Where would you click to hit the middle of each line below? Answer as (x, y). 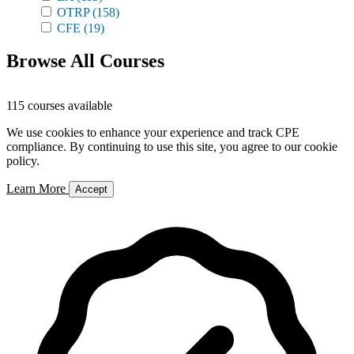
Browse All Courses (85, 61)
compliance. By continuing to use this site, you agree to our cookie (172, 147)
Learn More (38, 188)
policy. (23, 161)
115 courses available (59, 105)
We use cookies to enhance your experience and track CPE (153, 132)
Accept (91, 189)
